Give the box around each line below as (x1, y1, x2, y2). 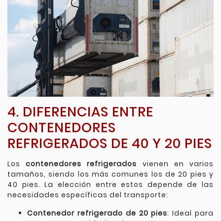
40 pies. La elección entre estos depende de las (7, 180, 214, 190)
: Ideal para (167, 208, 214, 219)
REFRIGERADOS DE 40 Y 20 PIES (7, 134, 212, 153)
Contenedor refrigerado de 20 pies (27, 208, 168, 219)
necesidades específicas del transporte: (7, 190, 168, 200)
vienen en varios (137, 159, 214, 169)
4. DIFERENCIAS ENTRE (7, 103, 153, 121)
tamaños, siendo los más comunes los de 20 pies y (7, 169, 214, 180)
